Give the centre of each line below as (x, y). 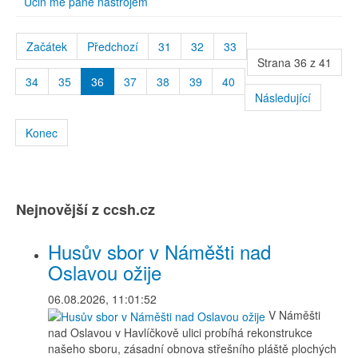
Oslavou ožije (105, 272)
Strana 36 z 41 (294, 62)
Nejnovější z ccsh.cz (86, 209)
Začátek (47, 46)
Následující (283, 97)
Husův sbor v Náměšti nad (159, 251)
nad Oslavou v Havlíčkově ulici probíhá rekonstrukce (180, 333)
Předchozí (113, 46)
